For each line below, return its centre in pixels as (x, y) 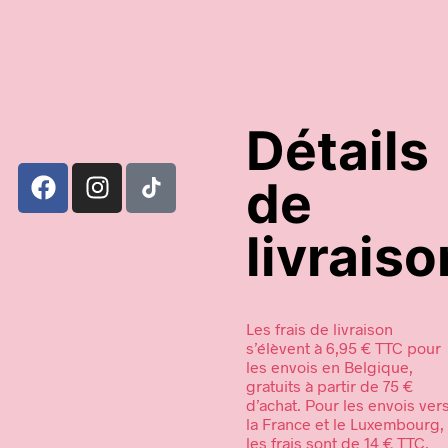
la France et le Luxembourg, (345, 423)
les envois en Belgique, (329, 366)
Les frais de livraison (319, 328)
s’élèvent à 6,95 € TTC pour (343, 347)
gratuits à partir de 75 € (329, 385)
